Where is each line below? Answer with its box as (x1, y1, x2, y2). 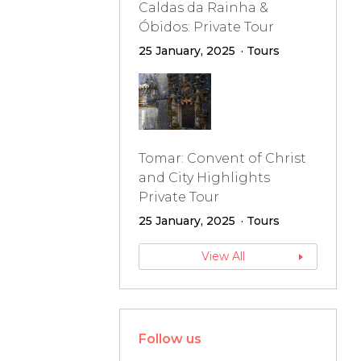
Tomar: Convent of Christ (138, 151, 306, 166)
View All (201, 249, 245, 263)
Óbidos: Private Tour (138, 19, 274, 35)
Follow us (138, 331, 201, 346)
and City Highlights (138, 170, 270, 185)
